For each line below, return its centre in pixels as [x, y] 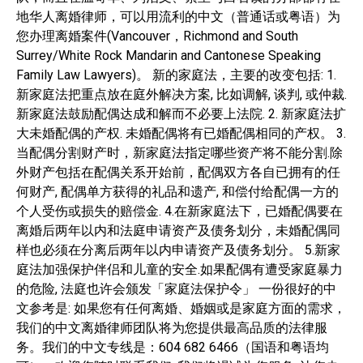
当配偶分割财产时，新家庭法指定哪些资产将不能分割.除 [179, 152]
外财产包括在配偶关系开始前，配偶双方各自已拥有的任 [178, 172]
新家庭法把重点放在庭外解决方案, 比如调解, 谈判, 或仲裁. [181, 94]
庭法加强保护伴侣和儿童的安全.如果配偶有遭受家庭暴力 [179, 269]
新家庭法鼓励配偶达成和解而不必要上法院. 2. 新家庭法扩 [181, 113]
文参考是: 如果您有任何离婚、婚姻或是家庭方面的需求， [181, 308]
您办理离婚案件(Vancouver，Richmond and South [157, 36]
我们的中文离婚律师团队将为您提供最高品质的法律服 [172, 327]
